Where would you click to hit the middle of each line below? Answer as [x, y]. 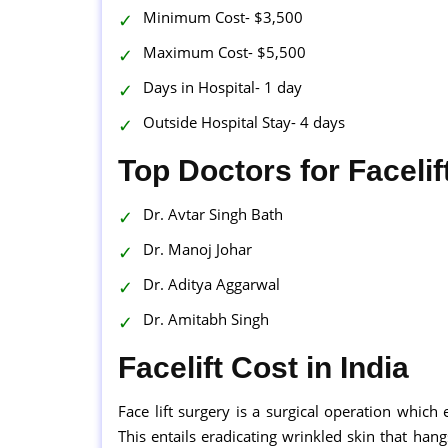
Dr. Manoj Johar [197, 248]
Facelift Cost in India [263, 367]
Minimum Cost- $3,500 [223, 16]
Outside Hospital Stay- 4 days [244, 121]
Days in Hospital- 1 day [222, 86]
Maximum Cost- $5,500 [224, 51]
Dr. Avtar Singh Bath [213, 213]
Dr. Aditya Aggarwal [211, 283]
